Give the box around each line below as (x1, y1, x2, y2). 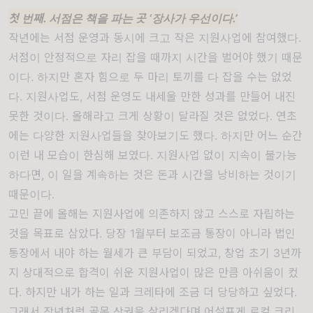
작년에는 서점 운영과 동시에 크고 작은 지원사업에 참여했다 (8, 31, 298, 45)
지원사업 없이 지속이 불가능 (156, 148, 297, 163)
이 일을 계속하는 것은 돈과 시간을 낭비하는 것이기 (48, 168, 296, 182)
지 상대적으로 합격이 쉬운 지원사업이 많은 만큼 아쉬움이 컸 (8, 265, 298, 280)
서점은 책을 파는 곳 (49, 11, 146, 26)
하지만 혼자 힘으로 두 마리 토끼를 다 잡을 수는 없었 (37, 70, 292, 85)
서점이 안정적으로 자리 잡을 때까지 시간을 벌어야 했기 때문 (8, 50, 303, 65)
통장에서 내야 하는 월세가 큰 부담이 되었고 (8, 246, 218, 261)
